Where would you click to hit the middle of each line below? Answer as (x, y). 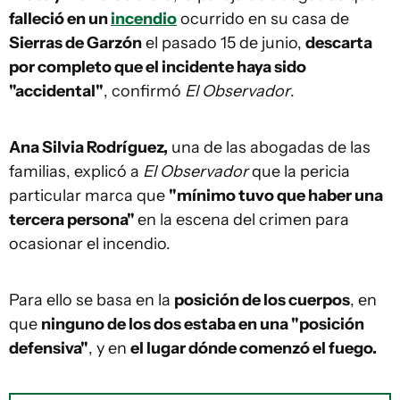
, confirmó (144, 91)
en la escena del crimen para (243, 220)
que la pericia (299, 171)
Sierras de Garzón (75, 43)
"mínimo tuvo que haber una (276, 196)
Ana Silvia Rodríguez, (88, 147)
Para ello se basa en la (92, 300)
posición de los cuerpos (262, 300)
